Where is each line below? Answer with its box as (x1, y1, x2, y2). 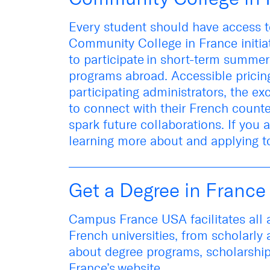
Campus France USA (69, 211, 190, 227)
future (103, 116, 137, 132)
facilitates (190, 211, 245, 227)
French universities (69, 227, 175, 243)
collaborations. (137, 116, 224, 132)
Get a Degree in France (69, 178, 266, 202)
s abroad (116, 67, 165, 83)
